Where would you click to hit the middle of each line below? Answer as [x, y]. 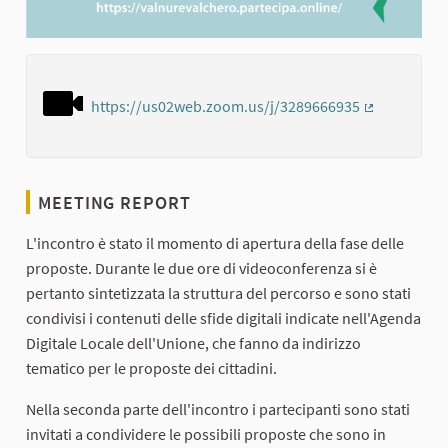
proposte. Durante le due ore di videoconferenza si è [201, 267]
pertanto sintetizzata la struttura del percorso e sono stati [218, 292]
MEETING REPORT [114, 202]
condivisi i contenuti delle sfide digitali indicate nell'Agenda [223, 317]
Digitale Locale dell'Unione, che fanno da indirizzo [193, 342]
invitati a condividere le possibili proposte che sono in [206, 433]
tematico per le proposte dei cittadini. [151, 367]
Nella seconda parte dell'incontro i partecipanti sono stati [218, 408]
